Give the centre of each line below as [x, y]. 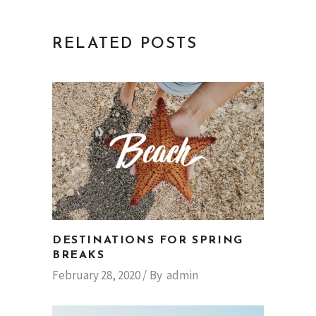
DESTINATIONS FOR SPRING [148, 241]
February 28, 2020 [96, 275]
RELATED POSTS [125, 44]
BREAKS [79, 256]
